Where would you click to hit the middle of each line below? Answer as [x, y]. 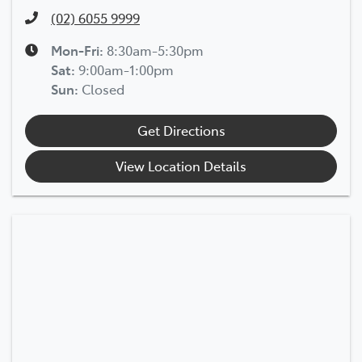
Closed [103, 88]
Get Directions [181, 130]
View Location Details [181, 165]
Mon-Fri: [79, 50]
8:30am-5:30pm [155, 50]
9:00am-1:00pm [126, 69]
